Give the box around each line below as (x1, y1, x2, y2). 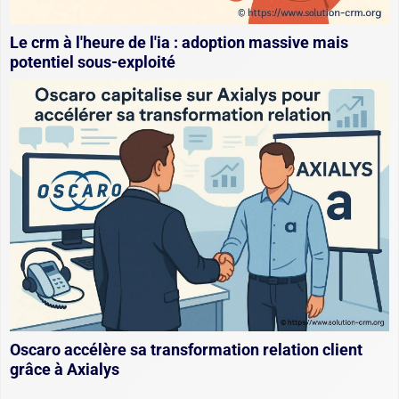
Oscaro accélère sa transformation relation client (10, 340, 362, 360)
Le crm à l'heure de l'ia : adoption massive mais (10, 32, 348, 52)
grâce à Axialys (10, 360, 119, 379)
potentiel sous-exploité (10, 52, 175, 71)
